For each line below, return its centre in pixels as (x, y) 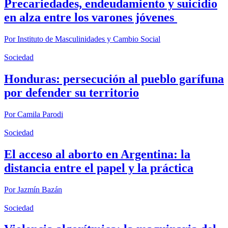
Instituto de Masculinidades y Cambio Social (89, 39)
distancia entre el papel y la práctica (99, 168)
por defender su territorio (72, 92)
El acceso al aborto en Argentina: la (97, 154)
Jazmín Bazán (40, 189)
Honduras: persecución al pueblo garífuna (114, 79)
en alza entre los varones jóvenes (91, 18)
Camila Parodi (40, 114)
